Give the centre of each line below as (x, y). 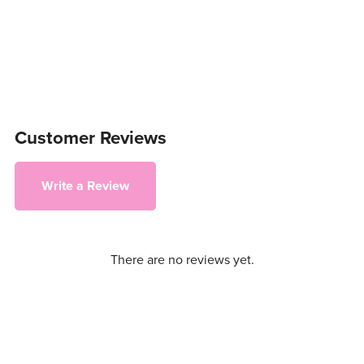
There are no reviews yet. (182, 260)
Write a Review (85, 186)
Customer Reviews (90, 138)
